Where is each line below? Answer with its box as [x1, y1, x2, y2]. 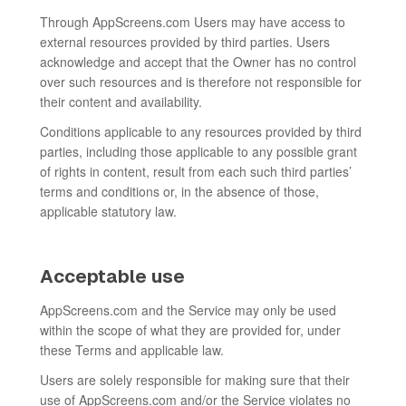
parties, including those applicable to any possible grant [40, 142, 357, 160]
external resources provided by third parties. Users [40, 33, 330, 51]
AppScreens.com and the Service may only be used [40, 301, 336, 319]
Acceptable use [40, 266, 185, 286]
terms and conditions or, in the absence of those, [40, 182, 319, 200]
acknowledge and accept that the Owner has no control [40, 53, 356, 71]
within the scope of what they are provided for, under [40, 321, 341, 339]
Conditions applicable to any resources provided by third [40, 122, 362, 140]
